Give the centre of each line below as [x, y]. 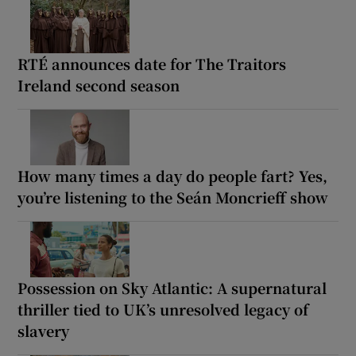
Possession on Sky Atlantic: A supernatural [172, 287]
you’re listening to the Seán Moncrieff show [173, 197]
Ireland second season [99, 85]
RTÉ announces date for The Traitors [152, 64]
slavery [44, 330]
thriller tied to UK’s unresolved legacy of [163, 309]
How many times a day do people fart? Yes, [173, 175]
